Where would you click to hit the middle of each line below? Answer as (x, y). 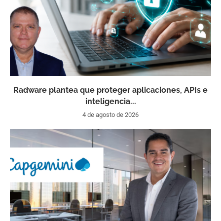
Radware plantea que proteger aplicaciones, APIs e (110, 90)
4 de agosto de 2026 (110, 115)
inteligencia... (110, 101)
